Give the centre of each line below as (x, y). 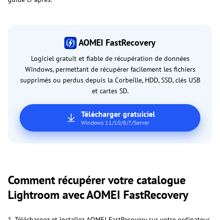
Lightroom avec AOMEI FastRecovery (98, 195)
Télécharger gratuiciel (118, 114)
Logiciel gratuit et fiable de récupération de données (110, 59)
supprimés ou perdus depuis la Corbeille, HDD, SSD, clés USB (110, 80)
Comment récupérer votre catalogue (97, 180)
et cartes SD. (110, 91)
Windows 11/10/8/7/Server (115, 123)
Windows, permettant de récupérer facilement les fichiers (110, 69)
